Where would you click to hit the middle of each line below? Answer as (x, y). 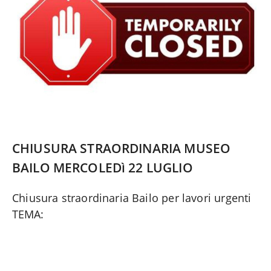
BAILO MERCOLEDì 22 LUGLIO (103, 168)
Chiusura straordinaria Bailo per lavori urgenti (132, 198)
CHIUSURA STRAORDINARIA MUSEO (122, 149)
